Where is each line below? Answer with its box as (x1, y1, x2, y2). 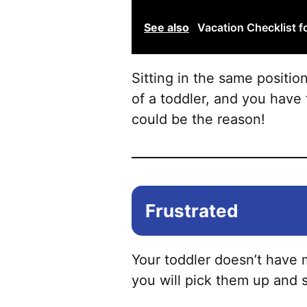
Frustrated (145, 200, 238, 222)
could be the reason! (132, 111, 265, 128)
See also (144, 21, 189, 35)
